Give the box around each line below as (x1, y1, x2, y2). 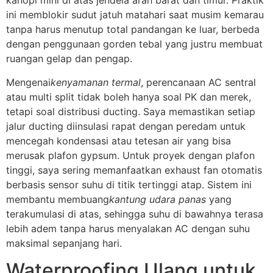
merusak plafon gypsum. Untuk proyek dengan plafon (6, 149, 255, 161)
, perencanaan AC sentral (141, 76, 256, 88)
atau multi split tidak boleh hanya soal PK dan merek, (6, 90, 251, 103)
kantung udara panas (109, 193, 206, 205)
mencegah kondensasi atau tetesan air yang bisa (6, 134, 231, 147)
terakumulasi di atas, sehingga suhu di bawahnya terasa (6, 207, 263, 220)
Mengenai (6, 76, 51, 88)
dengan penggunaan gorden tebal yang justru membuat (6, 38, 263, 51)
